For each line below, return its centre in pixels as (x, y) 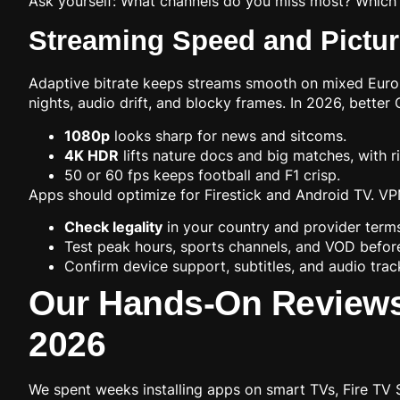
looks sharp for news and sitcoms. (228, 135)
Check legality (113, 226)
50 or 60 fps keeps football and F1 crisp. (202, 175)
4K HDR (92, 155)
